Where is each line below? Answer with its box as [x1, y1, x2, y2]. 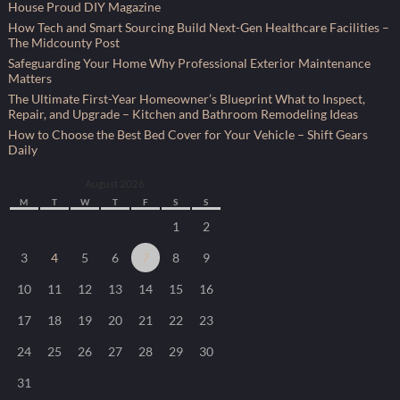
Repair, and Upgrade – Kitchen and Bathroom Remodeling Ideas [7, 106, 358, 121]
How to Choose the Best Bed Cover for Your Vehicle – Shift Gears [7, 127, 368, 142]
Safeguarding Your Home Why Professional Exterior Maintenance [7, 55, 371, 71]
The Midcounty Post [7, 35, 120, 50]
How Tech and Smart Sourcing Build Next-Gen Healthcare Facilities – [7, 20, 389, 35]
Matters [7, 71, 52, 86]
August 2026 [85, 177, 146, 190]
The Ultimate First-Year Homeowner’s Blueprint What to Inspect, [7, 91, 365, 106]
